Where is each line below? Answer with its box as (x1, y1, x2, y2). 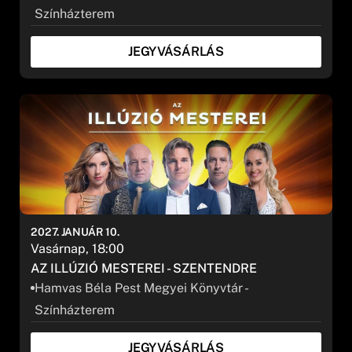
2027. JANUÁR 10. (31, 225, 120, 238)
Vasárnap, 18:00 (31, 240, 125, 256)
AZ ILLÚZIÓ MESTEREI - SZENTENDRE (31, 260, 258, 276)
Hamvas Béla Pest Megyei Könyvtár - (34, 280, 247, 295)
